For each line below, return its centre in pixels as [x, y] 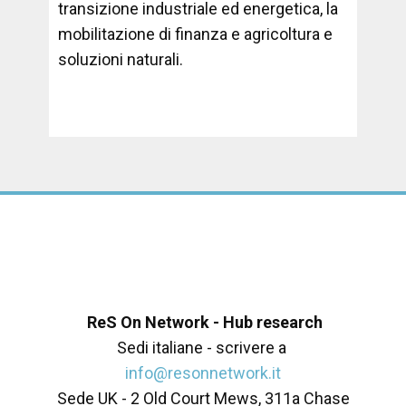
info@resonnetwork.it [203, 373]
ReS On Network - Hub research [203, 322]
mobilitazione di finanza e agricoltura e [195, 34]
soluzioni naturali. [121, 59]
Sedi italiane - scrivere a [203, 348]
